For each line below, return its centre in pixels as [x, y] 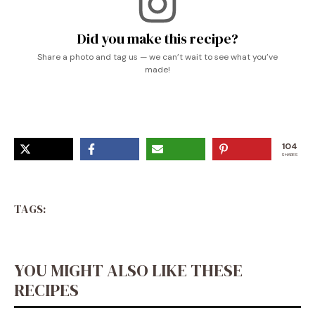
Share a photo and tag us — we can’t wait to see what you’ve [157, 57]
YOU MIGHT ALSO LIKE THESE [128, 270]
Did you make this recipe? [157, 38]
